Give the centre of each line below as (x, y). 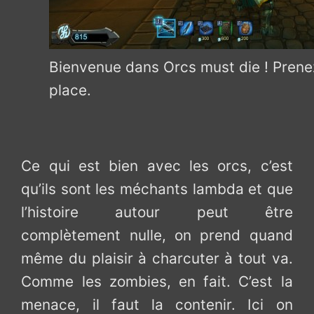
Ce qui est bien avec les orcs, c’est (157, 165)
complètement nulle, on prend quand (157, 235)
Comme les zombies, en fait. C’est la (157, 281)
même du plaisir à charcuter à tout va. (157, 258)
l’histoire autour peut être (157, 212)
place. (70, 90)
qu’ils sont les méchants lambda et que (157, 189)
